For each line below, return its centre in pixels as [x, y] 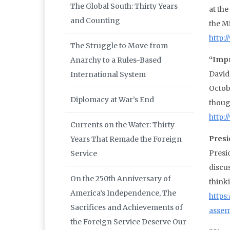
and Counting [95, 21]
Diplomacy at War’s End [112, 100]
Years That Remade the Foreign [126, 139]
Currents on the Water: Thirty [122, 125]
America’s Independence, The [123, 193]
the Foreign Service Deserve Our [128, 222]
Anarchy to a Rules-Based [116, 60]
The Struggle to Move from [119, 46]
